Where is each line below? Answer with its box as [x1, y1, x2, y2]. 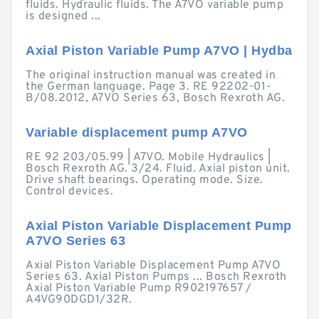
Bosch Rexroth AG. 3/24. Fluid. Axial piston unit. [26, 162, 291, 176]
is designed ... [26, 9, 101, 23]
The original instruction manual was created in [26, 68, 276, 83]
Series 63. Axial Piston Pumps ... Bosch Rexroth [26, 270, 287, 284]
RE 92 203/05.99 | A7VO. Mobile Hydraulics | [26, 150, 271, 164]
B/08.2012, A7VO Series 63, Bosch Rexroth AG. [26, 91, 285, 105]
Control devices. [26, 184, 113, 199]
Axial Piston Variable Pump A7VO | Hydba [26, 43, 293, 58]
